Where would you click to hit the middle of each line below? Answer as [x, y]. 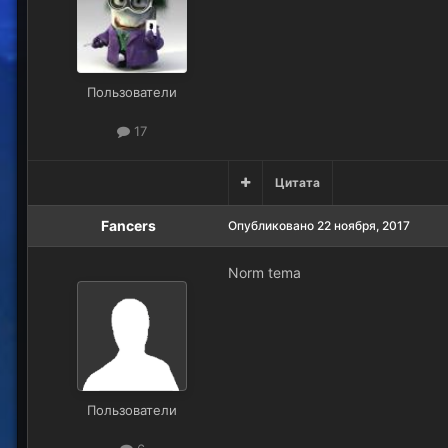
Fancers [128, 226]
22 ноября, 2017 [363, 226]
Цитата [297, 183]
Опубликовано [272, 226]
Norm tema [266, 273]
